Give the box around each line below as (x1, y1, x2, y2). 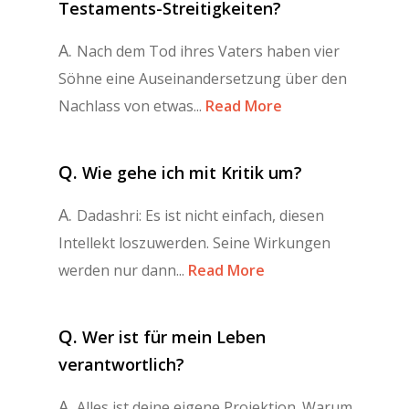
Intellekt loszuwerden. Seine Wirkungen (58, 232, 330, 253)
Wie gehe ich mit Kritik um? (82, 161, 302, 184)
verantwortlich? (58, 352, 184, 375)
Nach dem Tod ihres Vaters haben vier (77, 40, 340, 61)
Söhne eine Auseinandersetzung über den (58, 68, 347, 89)
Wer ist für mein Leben (82, 325, 266, 348)
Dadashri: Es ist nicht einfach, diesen (77, 204, 324, 225)
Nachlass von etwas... (58, 95, 202, 116)
